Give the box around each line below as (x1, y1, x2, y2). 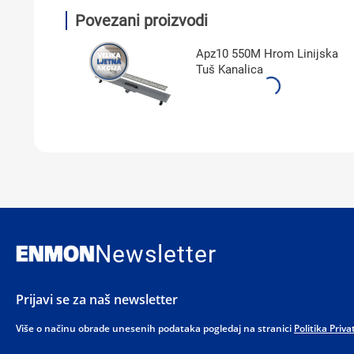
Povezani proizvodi (75, 10, 208, 30)
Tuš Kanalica (196, 62, 263, 77)
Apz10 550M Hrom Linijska (196, 46, 338, 61)
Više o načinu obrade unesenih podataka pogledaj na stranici (16, 321, 294, 335)
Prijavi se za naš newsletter (16, 290, 178, 308)
